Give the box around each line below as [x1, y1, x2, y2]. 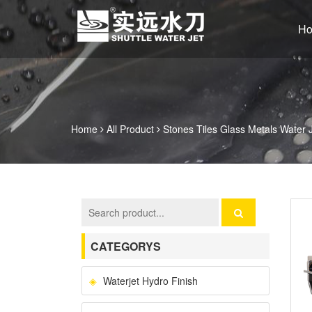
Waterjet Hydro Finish [103, 274, 198, 288]
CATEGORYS [91, 238, 161, 254]
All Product [107, 122, 154, 136]
